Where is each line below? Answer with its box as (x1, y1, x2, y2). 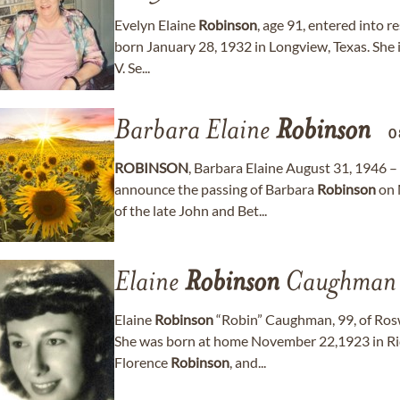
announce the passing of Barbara (114, 180, 317, 197)
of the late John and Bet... (114, 202, 267, 219)
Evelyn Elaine (114, 16, 198, 33)
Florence (114, 354, 171, 371)
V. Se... (114, 59, 150, 76)
